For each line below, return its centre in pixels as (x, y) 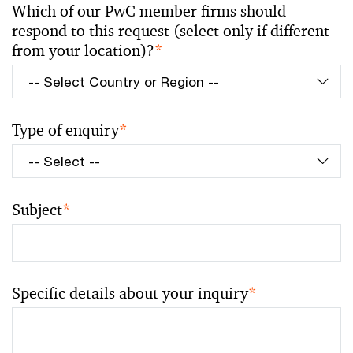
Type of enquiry (65, 130)
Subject (37, 210)
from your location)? (83, 50)
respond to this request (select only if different (171, 31)
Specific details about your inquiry (130, 293)
